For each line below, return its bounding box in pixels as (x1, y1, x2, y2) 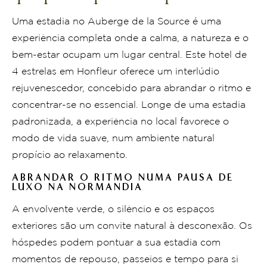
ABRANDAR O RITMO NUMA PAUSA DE (12, 171, 234, 183)
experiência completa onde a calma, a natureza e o (12, 33, 249, 43)
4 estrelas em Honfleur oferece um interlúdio (12, 67, 219, 76)
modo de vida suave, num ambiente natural (12, 133, 215, 143)
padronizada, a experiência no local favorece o (12, 117, 229, 126)
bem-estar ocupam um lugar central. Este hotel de (12, 50, 247, 60)
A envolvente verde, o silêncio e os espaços (12, 204, 215, 214)
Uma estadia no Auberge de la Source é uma (12, 17, 221, 26)
